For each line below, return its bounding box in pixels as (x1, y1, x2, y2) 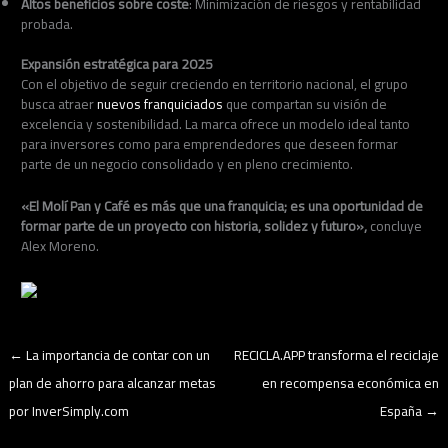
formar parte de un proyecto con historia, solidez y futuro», (21, 213, 368, 240)
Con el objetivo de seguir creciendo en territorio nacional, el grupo (21, 71, 409, 98)
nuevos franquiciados (97, 91, 224, 118)
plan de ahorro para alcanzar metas (9, 370, 217, 397)
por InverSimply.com (9, 398, 130, 425)
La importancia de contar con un (23, 342, 211, 369)
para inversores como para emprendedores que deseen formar (21, 131, 399, 158)
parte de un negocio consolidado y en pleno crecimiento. (21, 151, 354, 178)
